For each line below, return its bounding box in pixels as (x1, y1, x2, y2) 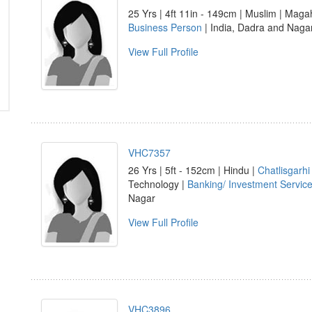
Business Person (128, 20, 202, 34)
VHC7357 (128, 146, 171, 159)
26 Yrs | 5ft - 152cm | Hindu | (128, 163, 258, 177)
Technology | (128, 177, 187, 191)
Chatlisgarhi (258, 163, 310, 177)
